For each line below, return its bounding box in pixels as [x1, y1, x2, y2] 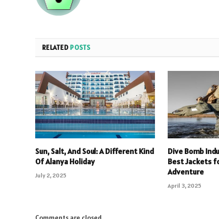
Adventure [168, 167, 204, 177]
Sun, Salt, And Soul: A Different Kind [35, 146, 154, 156]
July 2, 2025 [35, 172, 66, 179]
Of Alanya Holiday [35, 156, 95, 167]
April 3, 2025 [168, 182, 202, 190]
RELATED [42, 43, 70, 52]
